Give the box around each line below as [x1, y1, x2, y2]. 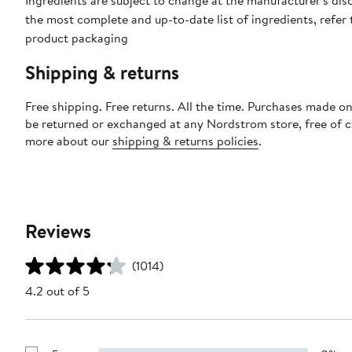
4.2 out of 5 [25, 282, 90, 300]
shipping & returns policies [112, 132, 258, 150]
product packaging [25, 29, 128, 47]
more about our [25, 132, 112, 150]
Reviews [25, 218, 91, 245]
